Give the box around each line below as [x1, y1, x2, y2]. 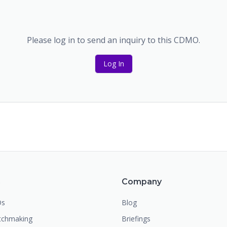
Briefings [122, 214, 150, 223]
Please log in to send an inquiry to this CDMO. [27, 34, 200, 46]
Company [122, 177, 162, 186]
